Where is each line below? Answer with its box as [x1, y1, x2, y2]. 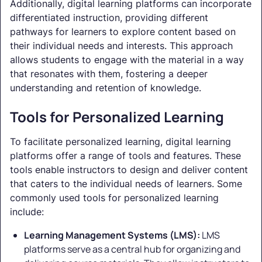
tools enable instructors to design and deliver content [10, 164, 248, 176]
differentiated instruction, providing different [10, 12, 208, 24]
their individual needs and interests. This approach [10, 40, 233, 52]
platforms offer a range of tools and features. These [10, 150, 241, 162]
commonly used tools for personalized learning [10, 192, 219, 204]
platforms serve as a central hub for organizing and [24, 243, 240, 256]
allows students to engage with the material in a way [10, 54, 244, 66]
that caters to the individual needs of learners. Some [10, 178, 242, 190]
